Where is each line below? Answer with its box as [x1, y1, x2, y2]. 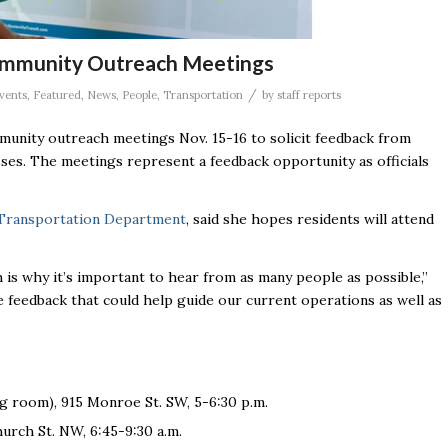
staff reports [277, 88, 341, 103]
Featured [33, 88, 81, 103]
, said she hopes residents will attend [186, 210, 434, 229]
